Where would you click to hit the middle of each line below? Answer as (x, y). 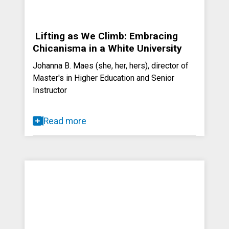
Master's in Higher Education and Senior (104, 78)
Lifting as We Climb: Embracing (105, 36)
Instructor (50, 90)
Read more (65, 121)
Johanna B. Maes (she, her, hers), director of (111, 65)
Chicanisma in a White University (107, 48)
